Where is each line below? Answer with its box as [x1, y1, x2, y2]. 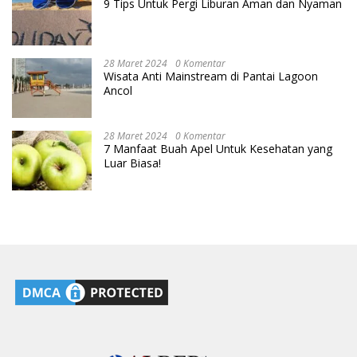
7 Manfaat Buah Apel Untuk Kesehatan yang [104, 141, 332, 157]
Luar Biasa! [104, 155, 161, 171]
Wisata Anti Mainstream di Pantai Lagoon [104, 69, 318, 84]
